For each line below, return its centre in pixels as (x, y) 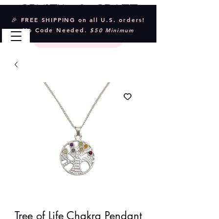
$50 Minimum (112, 30)
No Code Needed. (56, 30)
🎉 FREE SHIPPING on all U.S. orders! (78, 20)
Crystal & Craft (78, 11)
